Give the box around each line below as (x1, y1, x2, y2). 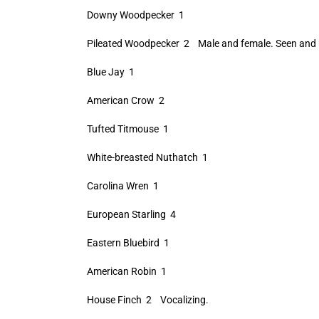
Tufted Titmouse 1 (86, 123, 169, 135)
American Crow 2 (86, 95, 164, 106)
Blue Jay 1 (86, 66, 135, 78)
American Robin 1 (86, 266, 167, 277)
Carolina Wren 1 (86, 180, 159, 192)
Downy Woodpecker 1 (86, 9, 184, 21)
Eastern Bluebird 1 (86, 237, 169, 249)
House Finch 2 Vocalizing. (86, 294, 209, 305)
